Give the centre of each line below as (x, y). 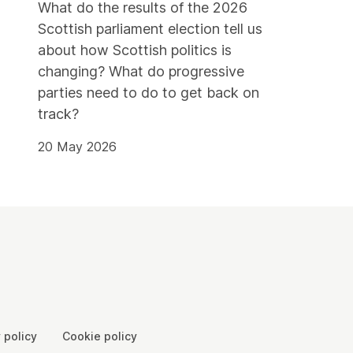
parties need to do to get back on (149, 92)
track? (58, 113)
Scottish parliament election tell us (150, 28)
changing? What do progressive (141, 71)
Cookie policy (100, 336)
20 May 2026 (77, 146)
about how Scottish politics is (135, 50)
